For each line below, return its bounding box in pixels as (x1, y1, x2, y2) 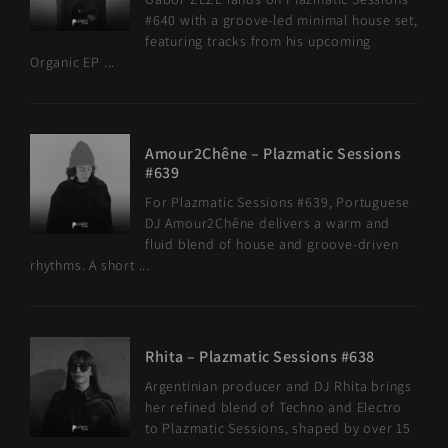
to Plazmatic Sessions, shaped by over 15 (145, 419, 412, 437)
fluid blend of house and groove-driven (145, 235, 399, 253)
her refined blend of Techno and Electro (145, 398, 403, 416)
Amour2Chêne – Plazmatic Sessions (145, 143, 401, 164)
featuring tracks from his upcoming (145, 32, 372, 50)
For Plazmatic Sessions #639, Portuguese (145, 193, 411, 211)
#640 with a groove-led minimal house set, (145, 11, 418, 29)
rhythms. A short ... (30, 256, 151, 274)
